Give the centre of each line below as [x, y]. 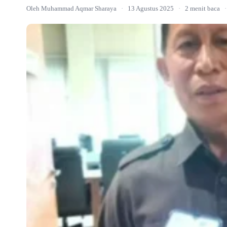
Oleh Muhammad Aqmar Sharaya [71, 8]
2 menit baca [202, 8]
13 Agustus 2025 [151, 8]
